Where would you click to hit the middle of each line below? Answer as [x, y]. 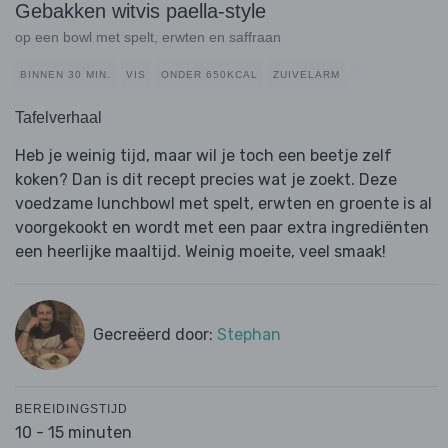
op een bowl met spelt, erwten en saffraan [148, 37]
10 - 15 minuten [73, 433]
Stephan [248, 335]
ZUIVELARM [306, 75]
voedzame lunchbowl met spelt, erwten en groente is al [223, 204]
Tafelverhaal [58, 118]
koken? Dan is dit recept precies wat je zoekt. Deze [206, 180]
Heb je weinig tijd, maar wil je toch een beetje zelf [203, 156]
